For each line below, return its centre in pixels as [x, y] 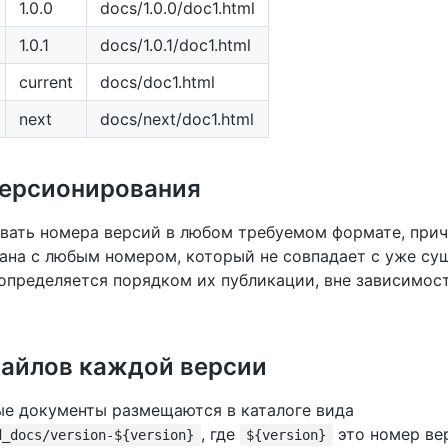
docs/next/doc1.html [177, 119]
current [46, 82]
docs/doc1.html [157, 82]
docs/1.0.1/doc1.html [175, 45]
